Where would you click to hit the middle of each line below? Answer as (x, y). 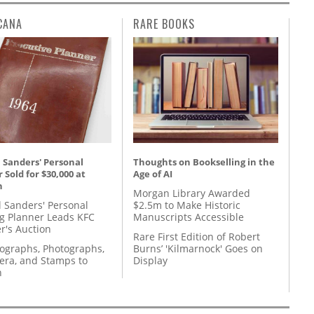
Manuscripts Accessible (189, 217)
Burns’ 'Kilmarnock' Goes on (198, 249)
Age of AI (153, 173)
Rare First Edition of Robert (197, 237)
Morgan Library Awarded (192, 193)
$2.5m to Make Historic (187, 205)
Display (150, 261)
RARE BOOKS (164, 23)
